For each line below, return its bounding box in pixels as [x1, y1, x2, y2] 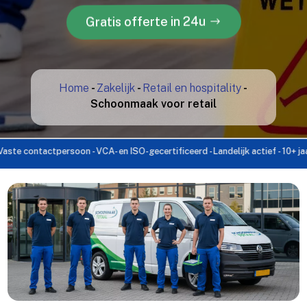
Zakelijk [97, 81, 136, 95]
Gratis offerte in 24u [84, 14, 205, 29]
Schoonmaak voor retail [90, 97, 217, 110]
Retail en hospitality [143, 81, 242, 95]
